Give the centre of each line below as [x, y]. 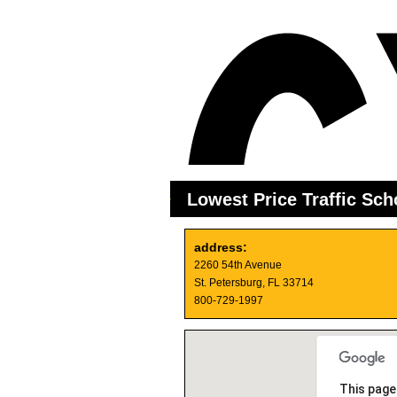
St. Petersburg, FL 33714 [254, 283]
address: [221, 247]
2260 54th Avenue [238, 265]
